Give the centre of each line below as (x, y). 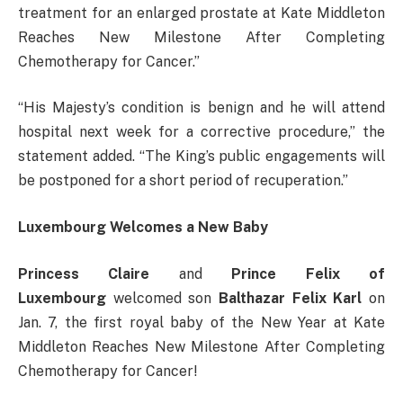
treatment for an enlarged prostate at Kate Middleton (201, 13)
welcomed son (162, 298)
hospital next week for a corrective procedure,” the (201, 132)
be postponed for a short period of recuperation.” (183, 181)
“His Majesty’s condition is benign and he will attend (201, 108)
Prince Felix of (309, 273)
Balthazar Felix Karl (291, 298)
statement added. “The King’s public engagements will (201, 157)
